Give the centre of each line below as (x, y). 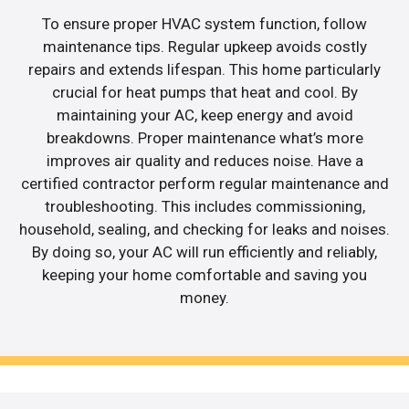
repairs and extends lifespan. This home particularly (204, 70)
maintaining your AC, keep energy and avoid (204, 115)
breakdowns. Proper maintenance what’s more (204, 138)
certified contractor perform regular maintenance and (204, 184)
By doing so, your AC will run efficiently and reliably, (204, 252)
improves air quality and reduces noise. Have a (204, 161)
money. (204, 298)
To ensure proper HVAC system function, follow (204, 24)
